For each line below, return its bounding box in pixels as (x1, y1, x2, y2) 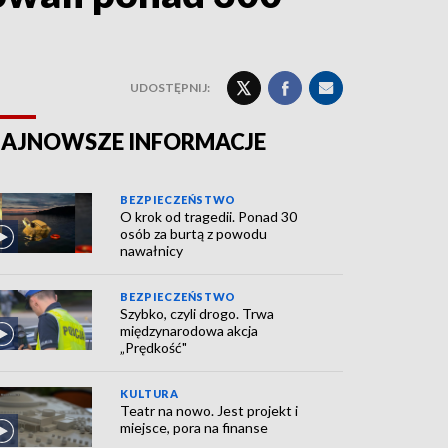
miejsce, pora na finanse (120, 419, 269, 436)
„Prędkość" (120, 339, 188, 356)
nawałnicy (120, 242, 184, 259)
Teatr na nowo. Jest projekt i (120, 402, 299, 419)
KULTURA (120, 387, 179, 400)
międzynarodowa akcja (120, 322, 259, 339)
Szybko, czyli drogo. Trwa (120, 305, 275, 322)
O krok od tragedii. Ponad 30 (120, 208, 298, 225)
